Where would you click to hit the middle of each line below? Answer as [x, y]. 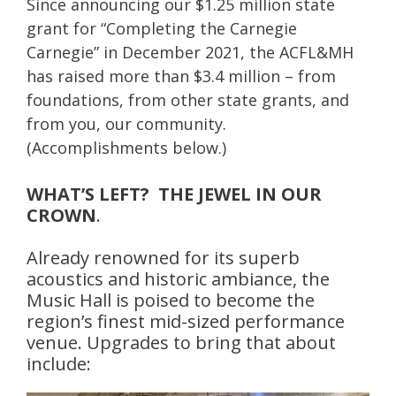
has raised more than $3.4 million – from [181, 76]
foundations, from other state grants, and [188, 100]
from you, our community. [126, 124]
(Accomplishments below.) [126, 148]
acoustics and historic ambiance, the [178, 279]
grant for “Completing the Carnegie [162, 28]
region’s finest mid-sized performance [186, 321]
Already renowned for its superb [163, 258]
